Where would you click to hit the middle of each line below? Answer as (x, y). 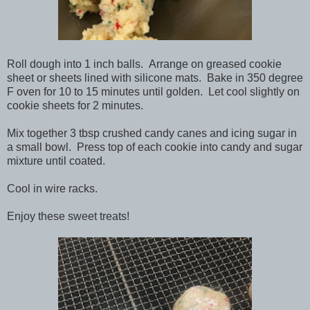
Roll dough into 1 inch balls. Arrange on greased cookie (144, 64)
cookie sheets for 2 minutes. (75, 105)
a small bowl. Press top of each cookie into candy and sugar (155, 147)
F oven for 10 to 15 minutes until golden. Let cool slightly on (153, 91)
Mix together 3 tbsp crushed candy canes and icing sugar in (152, 133)
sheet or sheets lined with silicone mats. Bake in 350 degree (155, 77)
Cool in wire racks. (52, 188)
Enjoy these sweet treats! (68, 216)
